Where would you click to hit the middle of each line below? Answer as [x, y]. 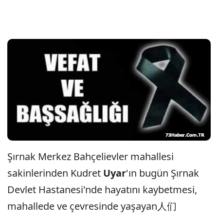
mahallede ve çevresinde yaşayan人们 [92, 206]
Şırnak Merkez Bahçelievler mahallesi [91, 156]
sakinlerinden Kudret [55, 173]
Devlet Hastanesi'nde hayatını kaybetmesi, [102, 190]
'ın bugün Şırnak [163, 173]
